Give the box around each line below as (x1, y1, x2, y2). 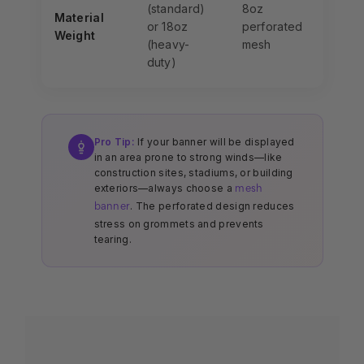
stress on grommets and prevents (93, 218, 264, 231)
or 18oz (146, 19, 188, 34)
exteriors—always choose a (93, 182, 236, 195)
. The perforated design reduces (130, 200, 295, 213)
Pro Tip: (93, 136, 135, 149)
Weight (54, 28, 96, 43)
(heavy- (146, 37, 190, 52)
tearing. (93, 233, 132, 246)
